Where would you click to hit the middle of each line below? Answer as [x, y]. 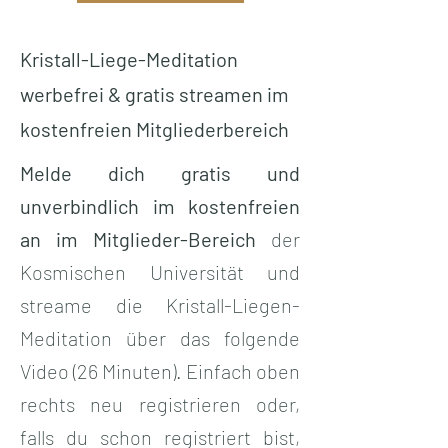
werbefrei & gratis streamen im [154, 93]
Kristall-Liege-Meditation [129, 58]
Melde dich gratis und [160, 172]
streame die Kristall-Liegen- [160, 304]
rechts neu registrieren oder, [160, 403]
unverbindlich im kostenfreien [160, 205]
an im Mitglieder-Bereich [138, 238]
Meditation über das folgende [160, 337]
